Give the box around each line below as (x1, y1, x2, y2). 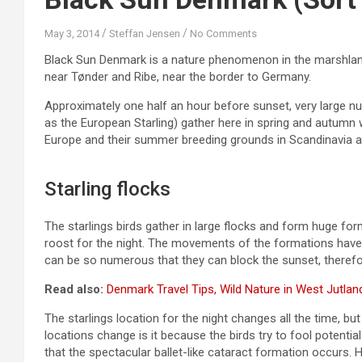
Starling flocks (44, 178, 170, 201)
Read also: (44, 282, 107, 297)
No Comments (190, 27, 257, 40)
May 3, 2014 (44, 27, 99, 40)
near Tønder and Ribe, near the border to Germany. (44, 69, 311, 85)
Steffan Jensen (109, 27, 180, 40)
